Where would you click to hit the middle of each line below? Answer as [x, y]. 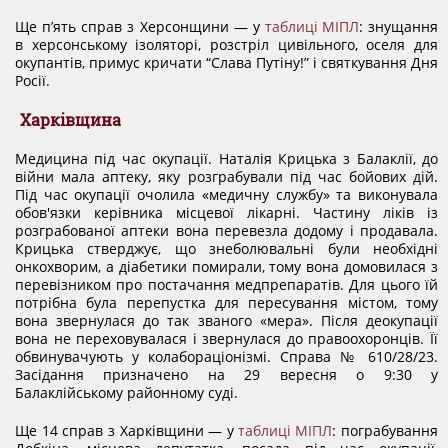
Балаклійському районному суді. [126, 392]
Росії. [32, 80]
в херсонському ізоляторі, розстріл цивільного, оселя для [226, 44]
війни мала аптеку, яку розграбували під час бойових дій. [226, 176]
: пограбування [385, 430]
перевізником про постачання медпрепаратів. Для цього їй [226, 284]
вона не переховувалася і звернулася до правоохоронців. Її [226, 338]
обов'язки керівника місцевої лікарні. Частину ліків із [226, 212]
